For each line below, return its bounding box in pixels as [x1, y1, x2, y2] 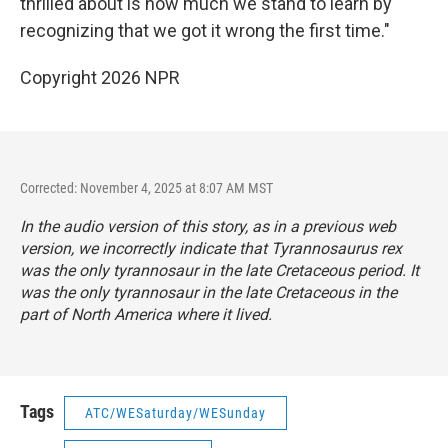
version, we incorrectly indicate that [20, 239, 271, 258]
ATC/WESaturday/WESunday [85, 405, 266, 421]
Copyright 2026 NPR [20, 67, 180, 88]
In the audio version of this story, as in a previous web [20, 217, 396, 236]
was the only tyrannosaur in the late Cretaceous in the [20, 283, 397, 302]
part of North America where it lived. [20, 305, 272, 324]
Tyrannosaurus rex [271, 239, 402, 258]
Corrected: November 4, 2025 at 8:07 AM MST [20, 180, 273, 196]
